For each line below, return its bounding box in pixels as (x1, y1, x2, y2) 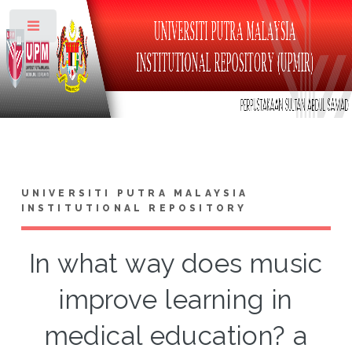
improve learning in (59, 284, 293, 315)
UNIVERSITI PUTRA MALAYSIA (20, 187, 249, 199)
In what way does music (29, 247, 323, 279)
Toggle (68, 24, 99, 35)
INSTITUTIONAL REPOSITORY (20, 202, 247, 214)
